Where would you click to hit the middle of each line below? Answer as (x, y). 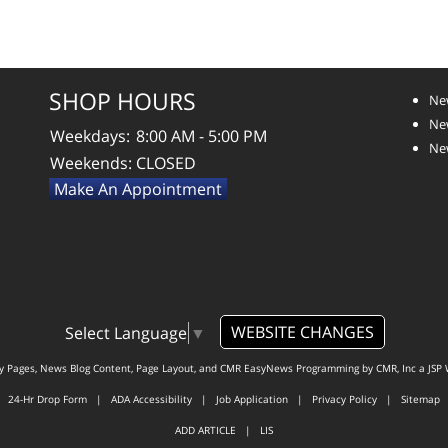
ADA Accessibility (151, 399)
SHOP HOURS (122, 100)
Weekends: (91, 162)
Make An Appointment (138, 188)
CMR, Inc (395, 368)
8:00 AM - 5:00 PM (201, 135)
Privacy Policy (344, 399)
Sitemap (420, 399)
